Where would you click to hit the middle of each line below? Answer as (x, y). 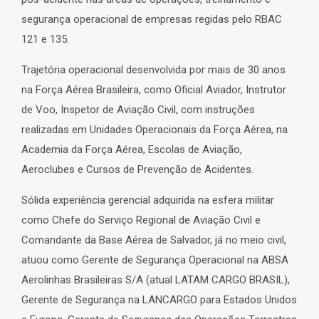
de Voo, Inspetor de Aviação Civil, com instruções (138, 110)
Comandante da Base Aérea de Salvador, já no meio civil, (154, 240)
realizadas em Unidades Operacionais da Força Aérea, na (155, 130)
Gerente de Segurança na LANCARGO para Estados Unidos (159, 300)
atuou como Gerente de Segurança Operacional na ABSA (155, 260)
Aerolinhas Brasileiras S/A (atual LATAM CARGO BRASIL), (156, 280)
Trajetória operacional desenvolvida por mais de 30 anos (153, 70)
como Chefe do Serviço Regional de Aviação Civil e (141, 220)
